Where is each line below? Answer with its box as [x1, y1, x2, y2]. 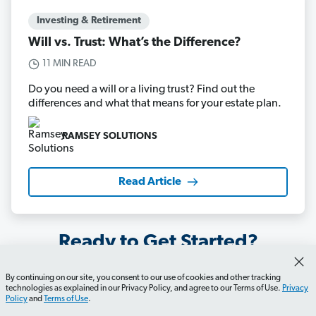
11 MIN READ [42, 59, 97, 70]
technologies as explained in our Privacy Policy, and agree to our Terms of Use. [6, 284, 282, 293]
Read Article [118, 176, 181, 188]
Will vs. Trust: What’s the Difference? [28, 36, 241, 50]
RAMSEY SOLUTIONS [62, 130, 157, 142]
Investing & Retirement [37, 16, 141, 27]
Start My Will [121, 289, 195, 303]
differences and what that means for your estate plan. [28, 98, 281, 110]
